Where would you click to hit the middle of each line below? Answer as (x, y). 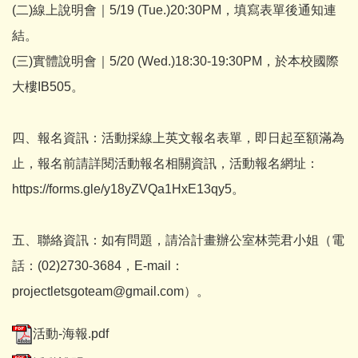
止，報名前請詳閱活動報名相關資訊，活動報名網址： (165, 163)
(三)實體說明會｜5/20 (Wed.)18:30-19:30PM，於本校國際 (175, 61)
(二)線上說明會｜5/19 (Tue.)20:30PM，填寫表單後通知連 (174, 10)
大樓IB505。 (48, 87)
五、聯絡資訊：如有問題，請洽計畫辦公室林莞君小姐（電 (178, 240)
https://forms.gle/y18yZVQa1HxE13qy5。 (128, 189)
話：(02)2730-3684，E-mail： (98, 266)
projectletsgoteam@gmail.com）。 (111, 291)
